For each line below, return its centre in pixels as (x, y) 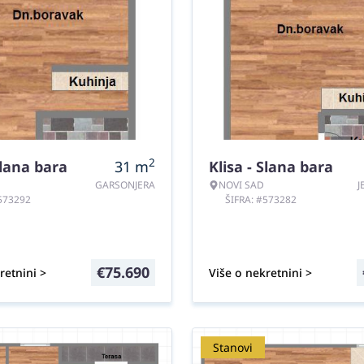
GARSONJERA (125, 185)
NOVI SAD (241, 185)
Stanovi (233, 347)
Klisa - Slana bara (271, 167)
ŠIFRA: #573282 (261, 199)
